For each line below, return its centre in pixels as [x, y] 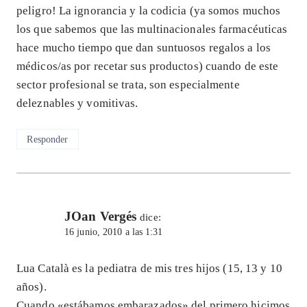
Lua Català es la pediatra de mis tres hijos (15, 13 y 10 [149, 269]
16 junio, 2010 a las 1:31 [114, 232]
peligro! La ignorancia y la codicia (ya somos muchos [149, 11]
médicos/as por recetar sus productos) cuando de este [148, 66]
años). [32, 287]
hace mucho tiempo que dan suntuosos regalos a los [144, 48]
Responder [48, 139]
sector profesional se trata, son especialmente [128, 85]
